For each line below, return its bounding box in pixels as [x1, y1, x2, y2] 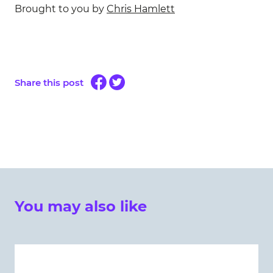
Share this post [15, 76, 83, 88]
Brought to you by [15, 3, 107, 15]
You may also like [15, 197, 147, 216]
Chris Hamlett [107, 3, 175, 15]
